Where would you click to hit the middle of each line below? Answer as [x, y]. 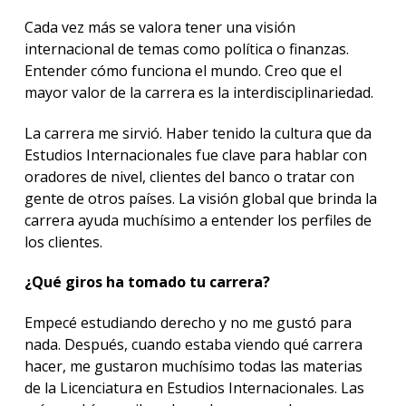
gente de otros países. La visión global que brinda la [200, 198]
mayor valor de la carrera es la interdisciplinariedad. [198, 92]
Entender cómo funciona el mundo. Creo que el [183, 70]
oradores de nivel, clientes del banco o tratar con [189, 176]
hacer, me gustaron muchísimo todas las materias [193, 367]
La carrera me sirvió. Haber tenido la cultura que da [198, 133]
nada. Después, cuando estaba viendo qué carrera [193, 345]
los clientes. [63, 242]
